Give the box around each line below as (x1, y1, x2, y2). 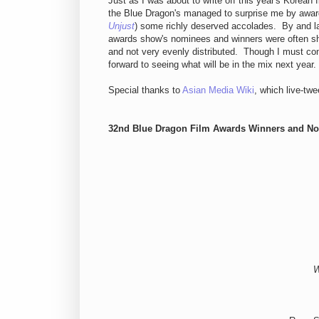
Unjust (108, 21, 135, 32)
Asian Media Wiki (182, 85, 254, 96)
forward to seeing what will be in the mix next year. (108, 59, 316, 70)
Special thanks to (108, 85, 182, 96)
